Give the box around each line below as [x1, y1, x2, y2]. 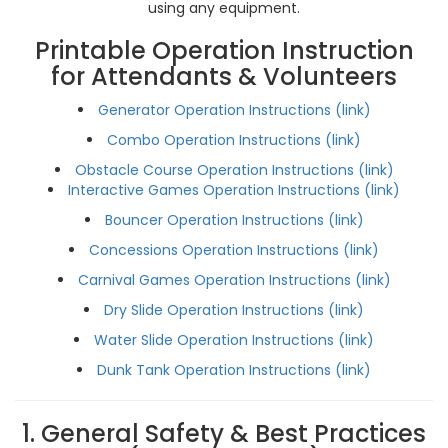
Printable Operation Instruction [34, 34, 414, 67]
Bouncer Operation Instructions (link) [104, 210, 364, 230]
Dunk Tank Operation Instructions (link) [97, 360, 371, 380]
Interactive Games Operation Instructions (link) [68, 180, 400, 200]
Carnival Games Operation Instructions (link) [77, 270, 391, 290]
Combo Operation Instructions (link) [107, 130, 361, 150]
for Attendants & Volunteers [51, 60, 397, 93]
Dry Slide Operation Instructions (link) [104, 300, 364, 320]
